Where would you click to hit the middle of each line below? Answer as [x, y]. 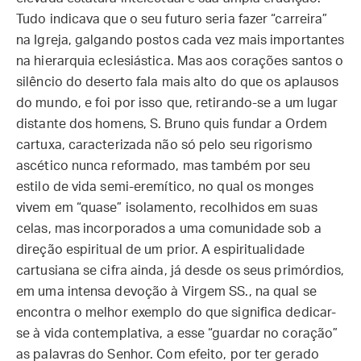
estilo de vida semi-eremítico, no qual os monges [165, 187]
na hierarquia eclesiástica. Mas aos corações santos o [180, 61]
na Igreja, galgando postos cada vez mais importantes [180, 40]
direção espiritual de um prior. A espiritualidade [160, 250]
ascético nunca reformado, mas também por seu [164, 166]
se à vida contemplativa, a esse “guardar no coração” [177, 334]
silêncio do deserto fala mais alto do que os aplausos [178, 82]
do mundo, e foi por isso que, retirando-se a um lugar [177, 103]
